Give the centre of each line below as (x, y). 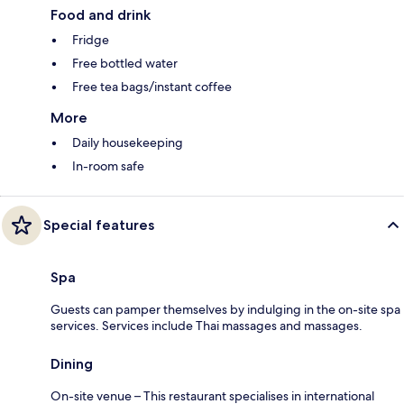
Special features (99, 225)
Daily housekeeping (128, 143)
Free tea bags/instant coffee (152, 87)
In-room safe (108, 166)
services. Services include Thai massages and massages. (207, 326)
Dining (72, 364)
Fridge (91, 40)
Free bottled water (125, 64)
